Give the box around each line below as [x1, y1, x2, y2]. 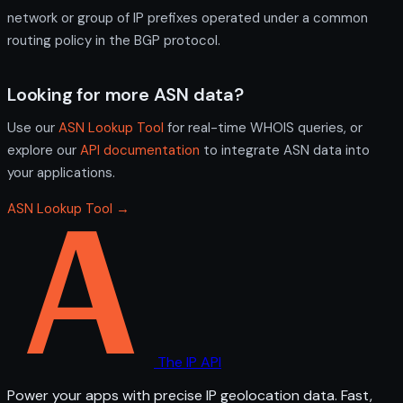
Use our [7, 118, 58, 137]
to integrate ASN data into [200, 140, 370, 159]
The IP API [157, 352, 221, 372]
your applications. [7, 163, 115, 182]
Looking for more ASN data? [7, 82, 244, 106]
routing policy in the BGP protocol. [7, 31, 220, 49]
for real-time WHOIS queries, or [164, 118, 363, 137]
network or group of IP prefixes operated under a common [7, 8, 368, 27]
